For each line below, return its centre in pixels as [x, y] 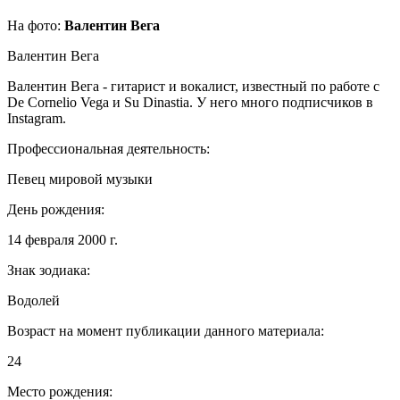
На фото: [36, 25]
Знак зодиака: [49, 270]
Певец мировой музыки [80, 179]
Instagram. [37, 118]
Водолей [33, 300]
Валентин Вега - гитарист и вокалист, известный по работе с [193, 86]
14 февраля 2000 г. [62, 239]
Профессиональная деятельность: [108, 148]
